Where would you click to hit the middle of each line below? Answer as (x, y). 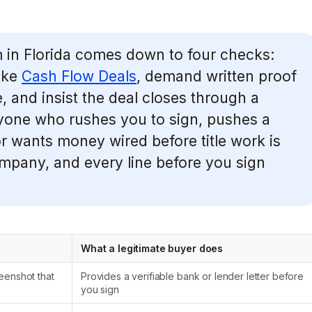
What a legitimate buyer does (152, 248)
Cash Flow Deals (79, 76)
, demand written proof (217, 76)
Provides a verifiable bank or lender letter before (192, 276)
